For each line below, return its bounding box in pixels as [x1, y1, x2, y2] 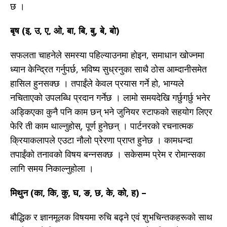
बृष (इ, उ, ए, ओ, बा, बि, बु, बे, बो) [10, 24, 119, 37]
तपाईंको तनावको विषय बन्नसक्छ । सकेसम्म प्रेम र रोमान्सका [10, 148, 205, 161]
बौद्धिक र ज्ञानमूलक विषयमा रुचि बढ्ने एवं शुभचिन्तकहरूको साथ [10, 211, 212, 223]
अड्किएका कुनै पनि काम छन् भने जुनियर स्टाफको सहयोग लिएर [10, 105, 212, 118]
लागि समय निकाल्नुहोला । [10, 162, 94, 175]
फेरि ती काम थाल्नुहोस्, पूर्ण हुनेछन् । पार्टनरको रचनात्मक [10, 120, 193, 132]
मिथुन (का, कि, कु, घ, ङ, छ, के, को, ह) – [10, 186, 146, 199]
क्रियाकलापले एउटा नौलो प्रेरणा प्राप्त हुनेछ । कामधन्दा [10, 134, 193, 146]
